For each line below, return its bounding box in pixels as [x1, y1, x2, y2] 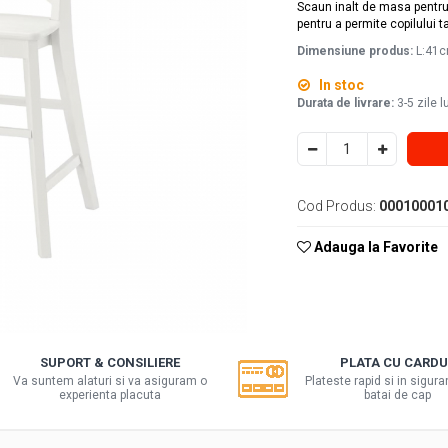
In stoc [316, 77, 365, 93]
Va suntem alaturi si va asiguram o [13, 374, 208, 388]
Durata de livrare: [297, 96, 395, 110]
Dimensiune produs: [297, 44, 417, 58]
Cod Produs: [297, 198, 377, 214]
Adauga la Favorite [311, 239, 439, 255]
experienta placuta [59, 388, 162, 402]
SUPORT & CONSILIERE [40, 355, 181, 370]
